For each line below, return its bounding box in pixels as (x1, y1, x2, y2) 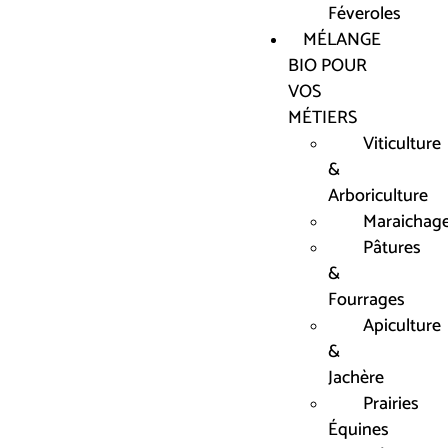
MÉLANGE (303, 25, 381, 55)
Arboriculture (328, 181, 428, 211)
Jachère (328, 363, 384, 393)
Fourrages (328, 285, 405, 315)
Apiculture (363, 311, 441, 341)
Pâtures (363, 233, 421, 263)
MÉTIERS (288, 103, 357, 133)
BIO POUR (288, 51, 367, 81)
